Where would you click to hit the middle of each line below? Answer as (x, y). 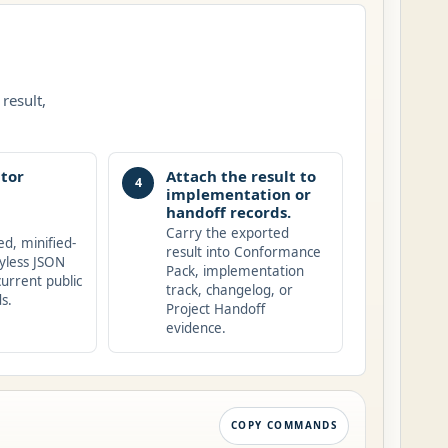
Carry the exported (227, 233)
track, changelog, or (229, 290)
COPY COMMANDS (284, 425)
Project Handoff (215, 309)
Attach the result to (240, 175)
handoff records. (228, 211)
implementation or (238, 193)
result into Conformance (243, 252)
